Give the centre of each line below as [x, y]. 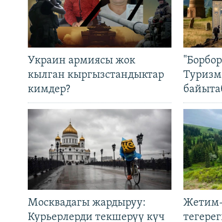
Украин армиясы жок [82, 61]
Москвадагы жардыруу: [87, 203]
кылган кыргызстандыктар [96, 75]
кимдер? [49, 90]
